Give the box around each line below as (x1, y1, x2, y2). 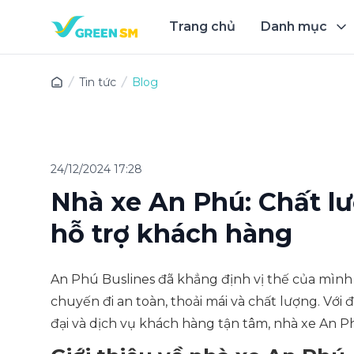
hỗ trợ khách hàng (51, 218, 292, 249)
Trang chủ (169, 19, 235, 34)
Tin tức (79, 75, 116, 89)
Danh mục (261, 19, 327, 34)
